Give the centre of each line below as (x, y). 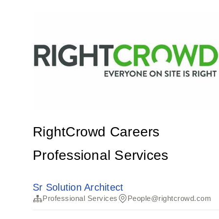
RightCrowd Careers (96, 132)
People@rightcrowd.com (169, 198)
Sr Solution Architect (78, 187)
